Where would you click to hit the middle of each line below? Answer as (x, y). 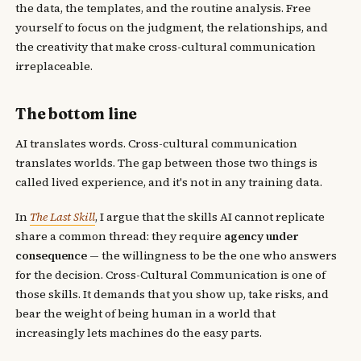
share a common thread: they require (120, 236)
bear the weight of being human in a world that (146, 313)
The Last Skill (63, 216)
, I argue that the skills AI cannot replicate (210, 216)
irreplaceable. (54, 66)
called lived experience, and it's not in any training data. (169, 182)
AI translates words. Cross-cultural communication (157, 143)
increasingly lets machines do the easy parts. (139, 332)
